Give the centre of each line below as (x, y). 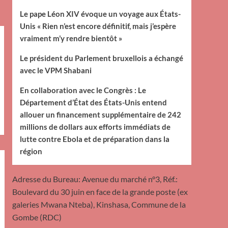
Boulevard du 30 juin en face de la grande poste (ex (100, 192)
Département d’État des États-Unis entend (93, 102)
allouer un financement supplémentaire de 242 (100, 115)
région (31, 151)
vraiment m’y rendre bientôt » (71, 38)
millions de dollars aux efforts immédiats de (95, 127)
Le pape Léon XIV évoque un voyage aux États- (100, 14)
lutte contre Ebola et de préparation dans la (94, 139)
